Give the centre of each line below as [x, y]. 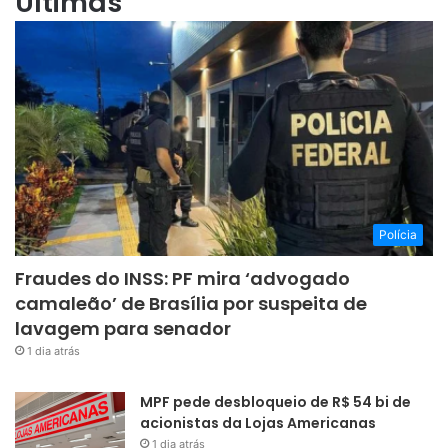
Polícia [398, 235]
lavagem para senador [123, 329]
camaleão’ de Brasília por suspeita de [191, 304]
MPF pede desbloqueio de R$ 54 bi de [275, 402]
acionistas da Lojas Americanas [258, 423]
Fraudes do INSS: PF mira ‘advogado [182, 279]
